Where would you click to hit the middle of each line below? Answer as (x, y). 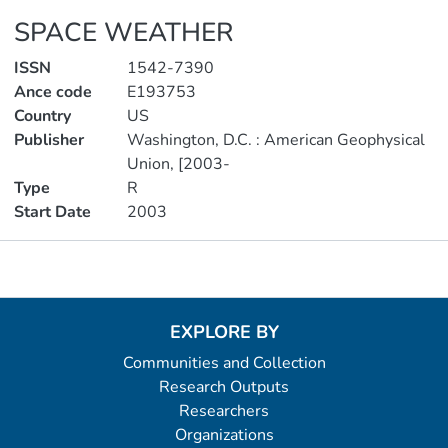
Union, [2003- (178, 164)
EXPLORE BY (224, 332)
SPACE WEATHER (124, 32)
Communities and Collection (224, 363)
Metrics (224, 262)
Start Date (52, 212)
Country (42, 116)
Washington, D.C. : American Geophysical (275, 140)
